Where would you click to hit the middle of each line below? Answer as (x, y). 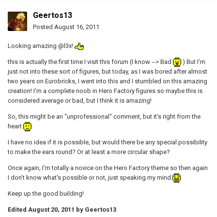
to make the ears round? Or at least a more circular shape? (89, 152)
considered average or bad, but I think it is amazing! (80, 100)
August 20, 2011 (51, 209)
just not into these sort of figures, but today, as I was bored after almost (108, 71)
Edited (18, 209)
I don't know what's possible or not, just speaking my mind (90, 177)
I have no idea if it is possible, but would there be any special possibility (108, 142)
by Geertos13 (95, 209)
